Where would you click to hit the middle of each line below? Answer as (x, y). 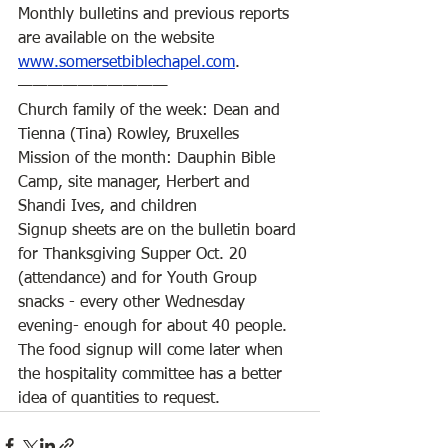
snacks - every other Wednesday (134, 303)
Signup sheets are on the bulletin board (159, 231)
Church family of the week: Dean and (151, 111)
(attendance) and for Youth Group (140, 279)
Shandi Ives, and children (107, 207)
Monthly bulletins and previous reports (156, 15)
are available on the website (118, 39)
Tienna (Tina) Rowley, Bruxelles (131, 135)
